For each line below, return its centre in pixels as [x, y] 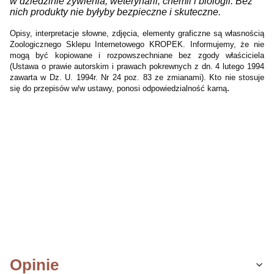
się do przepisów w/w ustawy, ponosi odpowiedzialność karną [118, 88]
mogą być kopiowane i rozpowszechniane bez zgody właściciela [137, 55]
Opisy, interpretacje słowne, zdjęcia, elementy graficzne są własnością [137, 33]
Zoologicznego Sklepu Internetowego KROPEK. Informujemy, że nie [137, 44]
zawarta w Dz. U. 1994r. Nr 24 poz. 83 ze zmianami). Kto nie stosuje [137, 77]
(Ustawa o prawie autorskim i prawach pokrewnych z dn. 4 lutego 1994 [137, 66]
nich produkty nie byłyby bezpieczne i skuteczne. [115, 12]
